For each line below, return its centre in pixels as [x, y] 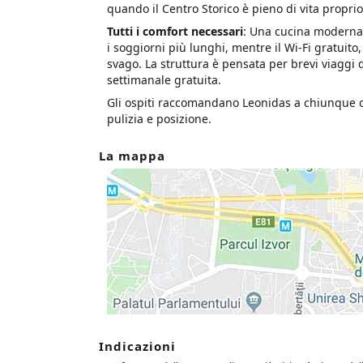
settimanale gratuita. [164, 79]
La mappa [132, 155]
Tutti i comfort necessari [175, 31]
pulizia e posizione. [159, 118]
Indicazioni [137, 346]
